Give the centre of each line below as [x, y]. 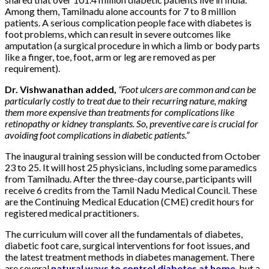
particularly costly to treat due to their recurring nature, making [126, 100]
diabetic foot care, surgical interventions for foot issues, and [127, 245]
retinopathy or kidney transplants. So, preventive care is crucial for [131, 123]
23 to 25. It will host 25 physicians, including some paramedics [131, 167]
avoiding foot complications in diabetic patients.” [97, 134]
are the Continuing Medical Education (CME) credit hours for [129, 201]
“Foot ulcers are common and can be [187, 89]
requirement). [34, 68]
